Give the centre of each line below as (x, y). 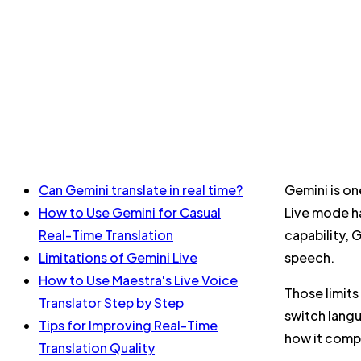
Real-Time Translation (106, 235)
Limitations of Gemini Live (118, 257)
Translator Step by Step (111, 303)
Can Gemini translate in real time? (141, 190)
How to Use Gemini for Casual (130, 212)
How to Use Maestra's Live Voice (138, 280)
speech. (310, 257)
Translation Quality (97, 348)
